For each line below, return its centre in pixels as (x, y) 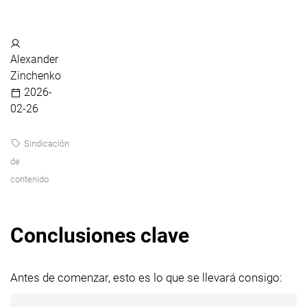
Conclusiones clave (100, 235)
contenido (29, 179)
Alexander (34, 59)
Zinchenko (36, 75)
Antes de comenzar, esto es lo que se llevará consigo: (146, 277)
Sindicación (47, 143)
